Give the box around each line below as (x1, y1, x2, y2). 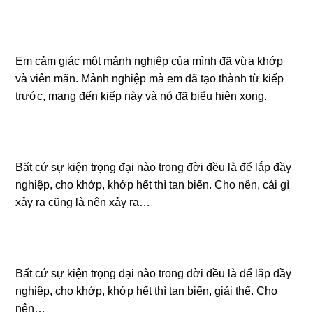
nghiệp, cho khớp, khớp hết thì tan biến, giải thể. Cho (15, 285, 278, 297)
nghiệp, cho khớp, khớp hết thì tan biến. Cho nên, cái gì (15, 179, 290, 191)
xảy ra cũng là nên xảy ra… (15, 196, 151, 208)
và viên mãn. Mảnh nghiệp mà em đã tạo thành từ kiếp (15, 73, 284, 85)
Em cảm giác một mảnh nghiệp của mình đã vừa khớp (15, 55, 284, 67)
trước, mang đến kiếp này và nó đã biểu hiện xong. (15, 90, 268, 102)
